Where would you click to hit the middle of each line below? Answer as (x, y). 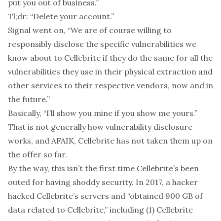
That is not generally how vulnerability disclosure (100, 127)
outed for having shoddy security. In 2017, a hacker (103, 182)
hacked (21, 196)
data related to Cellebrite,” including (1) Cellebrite (100, 210)
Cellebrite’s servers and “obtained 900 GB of (119, 196)
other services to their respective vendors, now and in (110, 85)
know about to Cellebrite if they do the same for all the (110, 58)
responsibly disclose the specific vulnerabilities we (102, 44)
